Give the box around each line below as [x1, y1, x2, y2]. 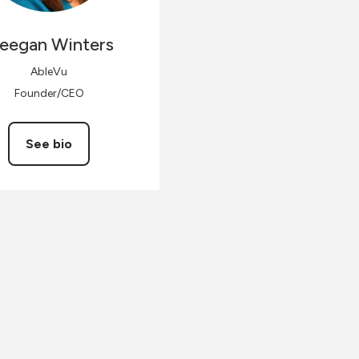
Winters [51, 34, 114, 55]
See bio [26, 136, 72, 151]
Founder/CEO [14, 87, 84, 100]
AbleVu [30, 65, 67, 79]
